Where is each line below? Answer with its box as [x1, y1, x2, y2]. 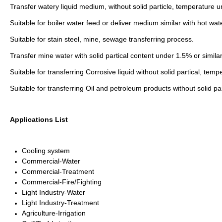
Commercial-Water [22, 157, 80, 166]
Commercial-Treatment [22, 167, 94, 176]
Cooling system [22, 147, 70, 155]
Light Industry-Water [22, 188, 85, 197]
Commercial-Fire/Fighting [22, 178, 102, 186]
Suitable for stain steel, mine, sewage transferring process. [10, 35, 194, 44]
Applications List [10, 115, 68, 124]
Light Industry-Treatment [22, 199, 99, 207]
